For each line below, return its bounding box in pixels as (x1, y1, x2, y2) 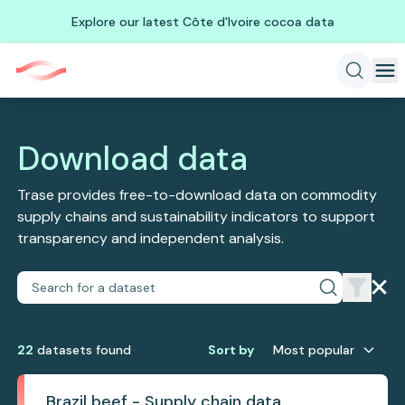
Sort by (207, 342, 254, 358)
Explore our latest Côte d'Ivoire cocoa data (71, 13, 334, 30)
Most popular (272, 342, 354, 358)
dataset (33, 342, 87, 358)
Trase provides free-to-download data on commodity (17, 185, 378, 204)
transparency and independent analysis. (17, 229, 285, 248)
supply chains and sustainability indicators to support (17, 207, 376, 226)
